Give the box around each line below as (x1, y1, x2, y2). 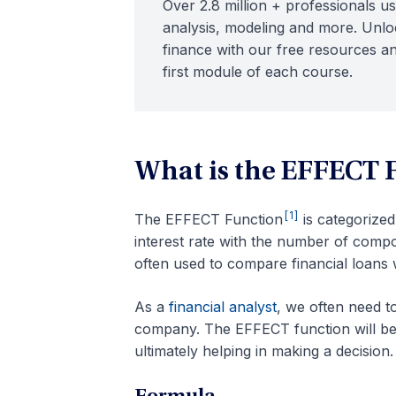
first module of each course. (163, 63, 353, 80)
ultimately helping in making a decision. (134, 342, 393, 361)
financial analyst (169, 298, 277, 316)
